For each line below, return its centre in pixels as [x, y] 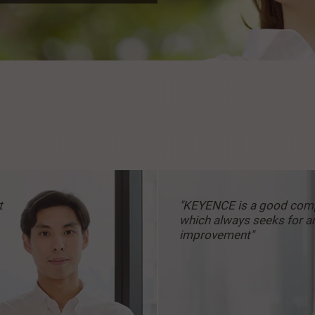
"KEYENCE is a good [234, 206]
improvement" [217, 235]
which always [216, 220]
